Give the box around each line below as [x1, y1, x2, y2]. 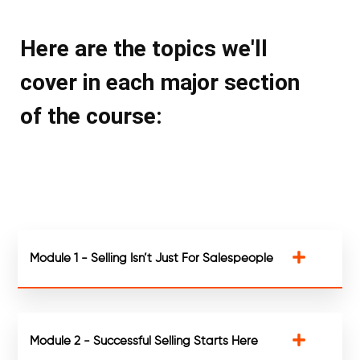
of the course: [20, 103, 163, 130]
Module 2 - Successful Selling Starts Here [30, 335, 259, 348]
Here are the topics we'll [20, 35, 268, 63]
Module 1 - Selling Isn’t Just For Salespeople [30, 252, 274, 265]
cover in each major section [20, 69, 301, 96]
